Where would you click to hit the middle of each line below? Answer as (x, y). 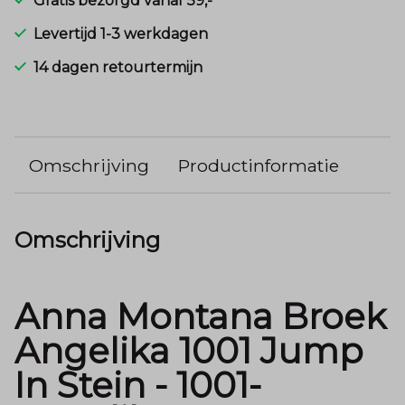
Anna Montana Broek (200, 317)
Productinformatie (259, 165)
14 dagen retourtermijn (118, 67)
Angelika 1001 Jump (189, 352)
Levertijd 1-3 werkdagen (121, 33)
